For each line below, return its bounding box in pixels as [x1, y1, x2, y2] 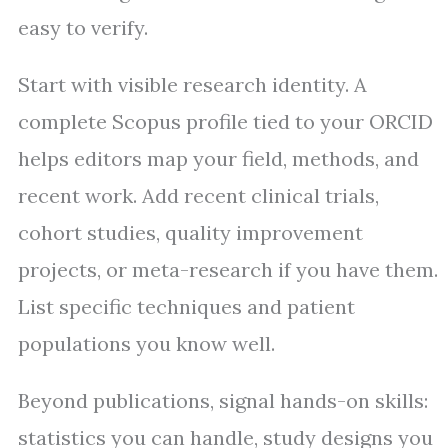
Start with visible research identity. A [18, 72, 367, 98]
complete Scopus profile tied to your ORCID [18, 109, 433, 135]
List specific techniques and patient [18, 294, 355, 320]
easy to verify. [18, 15, 148, 41]
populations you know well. [18, 331, 275, 357]
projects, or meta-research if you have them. [18, 257, 438, 283]
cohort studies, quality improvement [18, 220, 363, 246]
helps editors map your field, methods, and [18, 146, 419, 172]
